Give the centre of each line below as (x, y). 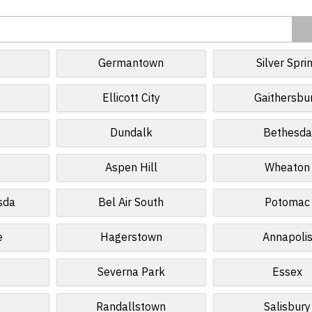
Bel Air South (131, 203)
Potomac (288, 203)
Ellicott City (131, 98)
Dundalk (131, 133)
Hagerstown (131, 237)
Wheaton (288, 168)
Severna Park (131, 272)
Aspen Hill (131, 168)
